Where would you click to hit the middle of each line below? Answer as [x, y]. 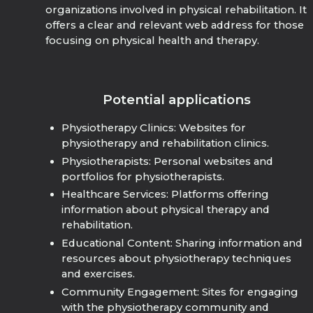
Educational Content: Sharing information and [182, 243]
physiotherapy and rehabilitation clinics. [165, 143]
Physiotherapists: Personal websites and [167, 161]
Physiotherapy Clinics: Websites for [153, 128]
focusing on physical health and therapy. [153, 41]
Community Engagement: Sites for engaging [180, 292]
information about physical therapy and [165, 210]
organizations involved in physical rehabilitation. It [176, 10]
